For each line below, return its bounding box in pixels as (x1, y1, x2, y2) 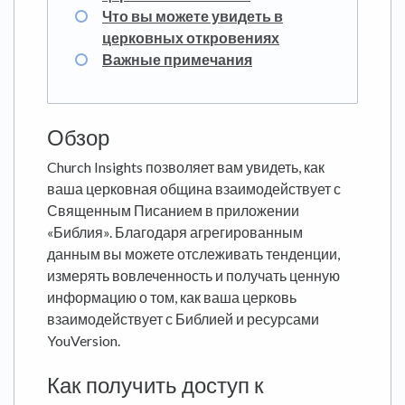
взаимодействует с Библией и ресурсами (47, 310, 319, 328)
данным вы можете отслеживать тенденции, (47, 245, 340, 263)
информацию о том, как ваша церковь (47, 288, 297, 306)
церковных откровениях (102, 29, 279, 47)
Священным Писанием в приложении (47, 202, 299, 220)
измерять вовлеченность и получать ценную (47, 267, 340, 285)
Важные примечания (102, 51, 252, 69)
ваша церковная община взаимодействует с (47, 180, 341, 198)
